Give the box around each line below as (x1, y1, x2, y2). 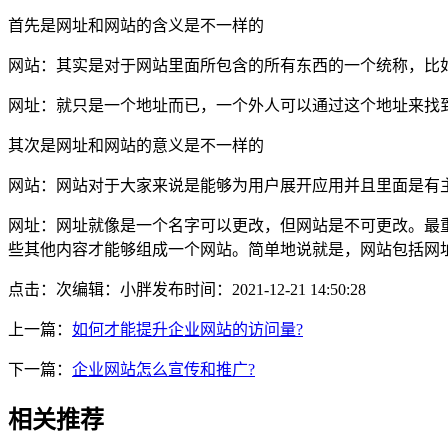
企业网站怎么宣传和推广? (72, 360, 255, 378)
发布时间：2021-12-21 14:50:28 (152, 280, 366, 298)
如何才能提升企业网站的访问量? (72, 320, 303, 338)
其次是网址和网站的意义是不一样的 (8, 136, 264, 154)
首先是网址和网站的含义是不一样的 (8, 16, 264, 34)
